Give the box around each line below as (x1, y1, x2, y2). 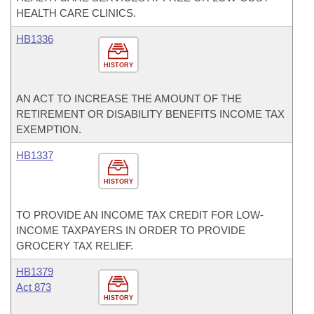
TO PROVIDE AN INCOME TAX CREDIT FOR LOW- (16, 209, 264, 221)
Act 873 (16, 281, 51, 293)
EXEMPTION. (16, 123, 81, 135)
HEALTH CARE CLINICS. (16, 7, 136, 19)
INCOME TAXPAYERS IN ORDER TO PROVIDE (16, 224, 245, 236)
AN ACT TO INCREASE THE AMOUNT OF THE (16, 93, 242, 104)
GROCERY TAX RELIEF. (16, 240, 133, 252)
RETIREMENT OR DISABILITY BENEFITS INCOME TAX (16, 108, 285, 120)
